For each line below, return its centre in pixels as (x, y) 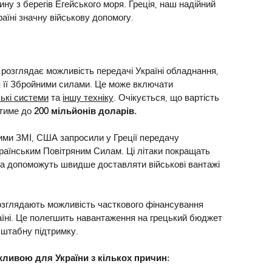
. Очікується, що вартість (168, 97)
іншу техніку (88, 97)
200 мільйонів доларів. (85, 110)
